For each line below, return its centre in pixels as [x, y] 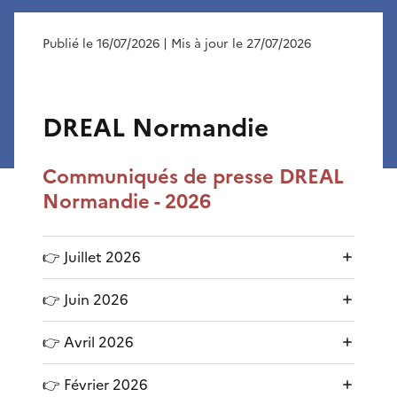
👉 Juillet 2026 [92, 257]
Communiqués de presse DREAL [193, 176]
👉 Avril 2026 [88, 342]
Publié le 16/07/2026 [101, 43]
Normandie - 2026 [127, 201]
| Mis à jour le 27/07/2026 [237, 43]
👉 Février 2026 [95, 384]
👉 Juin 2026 [86, 299]
